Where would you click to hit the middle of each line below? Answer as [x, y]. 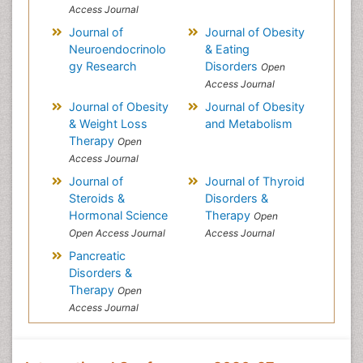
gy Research [102, 66]
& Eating [227, 49]
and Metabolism [248, 124]
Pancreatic [97, 256]
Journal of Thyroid [254, 181]
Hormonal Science [118, 215]
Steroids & [96, 198]
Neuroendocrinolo [117, 49]
